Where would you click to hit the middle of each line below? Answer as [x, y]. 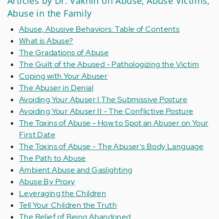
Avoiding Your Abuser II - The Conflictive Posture [106, 111]
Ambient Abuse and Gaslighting [76, 170]
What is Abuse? [46, 41]
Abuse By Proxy [47, 182]
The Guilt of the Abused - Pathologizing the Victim [109, 64]
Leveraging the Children [63, 193]
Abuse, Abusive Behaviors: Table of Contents [99, 29]
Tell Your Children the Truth [68, 205]
